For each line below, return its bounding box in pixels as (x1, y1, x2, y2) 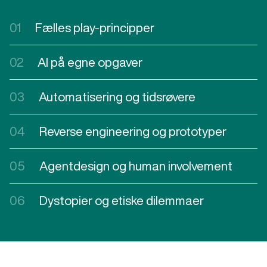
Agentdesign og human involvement (39, 159, 232, 172)
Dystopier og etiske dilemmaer (39, 194, 204, 207)
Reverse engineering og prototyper (39, 125, 226, 138)
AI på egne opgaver (38, 55, 142, 69)
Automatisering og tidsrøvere (39, 90, 195, 103)
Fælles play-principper (35, 21, 154, 34)
